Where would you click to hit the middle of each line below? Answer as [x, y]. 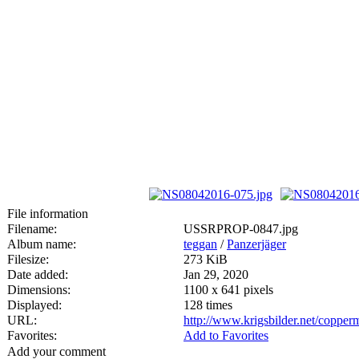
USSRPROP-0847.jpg [241, 228]
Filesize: [28, 259]
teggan [200, 244]
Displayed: [34, 305]
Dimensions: [39, 289]
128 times [208, 305]
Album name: [42, 244]
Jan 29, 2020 [216, 274]
